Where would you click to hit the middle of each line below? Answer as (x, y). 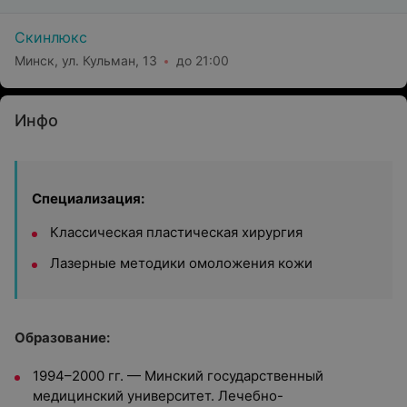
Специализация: (88, 199)
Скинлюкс (51, 37)
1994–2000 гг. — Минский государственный (178, 376)
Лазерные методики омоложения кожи (181, 263)
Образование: (62, 338)
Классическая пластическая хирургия (176, 232)
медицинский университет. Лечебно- (158, 396)
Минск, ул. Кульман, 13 (86, 60)
